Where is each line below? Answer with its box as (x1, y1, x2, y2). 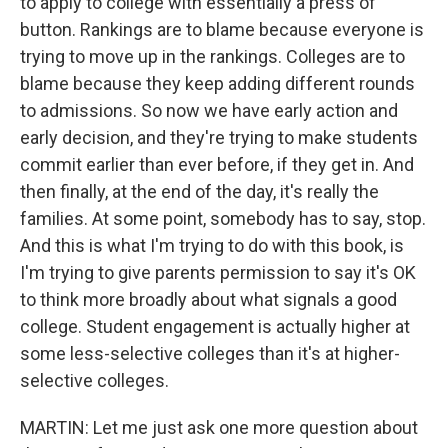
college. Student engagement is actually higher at (20, 316, 410, 337)
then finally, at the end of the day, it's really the (20, 181, 379, 202)
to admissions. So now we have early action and (20, 100, 398, 121)
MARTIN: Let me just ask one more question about (20, 417, 418, 438)
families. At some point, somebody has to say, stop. (20, 208, 426, 229)
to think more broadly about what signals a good (20, 289, 397, 310)
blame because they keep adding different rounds (20, 73, 415, 94)
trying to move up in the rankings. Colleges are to (20, 46, 405, 67)
